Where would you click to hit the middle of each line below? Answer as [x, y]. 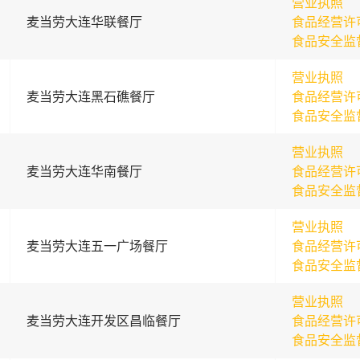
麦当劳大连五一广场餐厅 [97, 246]
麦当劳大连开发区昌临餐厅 [103, 321]
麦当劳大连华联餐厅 [84, 22]
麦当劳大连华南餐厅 [84, 171]
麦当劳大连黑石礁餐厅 [90, 96]
